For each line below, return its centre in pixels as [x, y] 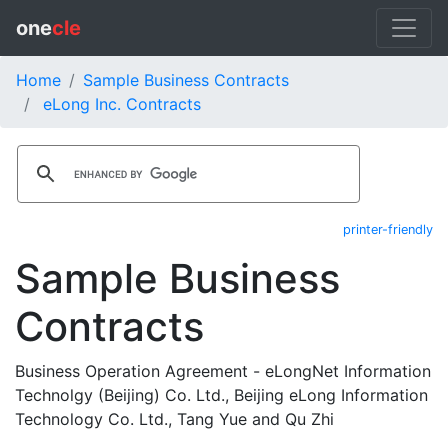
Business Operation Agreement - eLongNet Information [223, 371]
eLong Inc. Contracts [122, 104]
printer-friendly [388, 229]
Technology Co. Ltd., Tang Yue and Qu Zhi [174, 419]
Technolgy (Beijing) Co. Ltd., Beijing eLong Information [221, 395]
